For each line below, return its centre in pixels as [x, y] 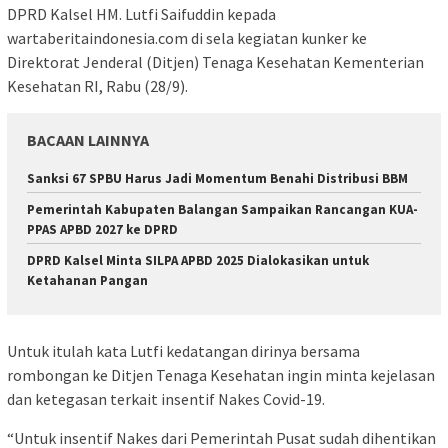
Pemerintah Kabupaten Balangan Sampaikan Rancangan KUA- [222, 209]
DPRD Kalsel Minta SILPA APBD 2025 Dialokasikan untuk [198, 260]
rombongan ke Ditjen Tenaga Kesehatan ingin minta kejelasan [221, 375]
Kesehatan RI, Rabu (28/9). [97, 85]
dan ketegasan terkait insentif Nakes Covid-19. [166, 399]
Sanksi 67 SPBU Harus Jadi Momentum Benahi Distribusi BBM [217, 178]
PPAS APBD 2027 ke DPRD [102, 229]
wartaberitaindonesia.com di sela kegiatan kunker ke [187, 37]
